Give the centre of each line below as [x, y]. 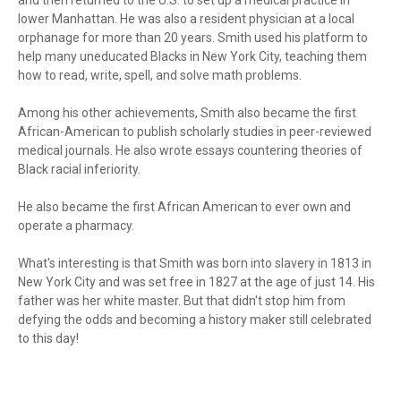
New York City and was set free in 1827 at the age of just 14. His [196, 282]
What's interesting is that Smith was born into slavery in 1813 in [195, 263]
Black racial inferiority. [79, 169]
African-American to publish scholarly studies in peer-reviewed [195, 132]
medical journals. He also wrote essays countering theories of [190, 150]
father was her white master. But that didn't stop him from [182, 301]
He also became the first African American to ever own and [184, 207]
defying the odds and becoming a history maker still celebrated [195, 320]
